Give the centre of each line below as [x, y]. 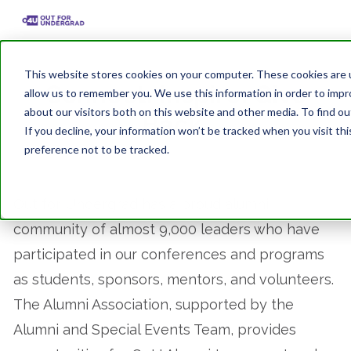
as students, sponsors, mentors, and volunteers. [174, 279]
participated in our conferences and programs [169, 254]
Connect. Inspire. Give [175, 94]
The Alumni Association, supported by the [154, 304]
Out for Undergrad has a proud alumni [141, 204]
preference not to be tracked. [96, 149]
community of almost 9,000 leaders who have [166, 229]
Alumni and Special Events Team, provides [155, 329]
